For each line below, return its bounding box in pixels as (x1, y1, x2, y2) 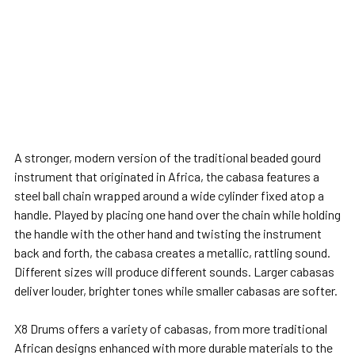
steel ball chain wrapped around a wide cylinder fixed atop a (14, 188, 324, 203)
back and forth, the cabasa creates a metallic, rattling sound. (14, 245, 330, 260)
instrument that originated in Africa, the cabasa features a (14, 169, 319, 184)
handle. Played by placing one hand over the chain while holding (14, 207, 341, 222)
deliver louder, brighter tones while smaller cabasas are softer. (14, 283, 338, 298)
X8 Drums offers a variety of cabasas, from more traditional (14, 321, 327, 336)
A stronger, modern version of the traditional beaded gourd (14, 150, 321, 165)
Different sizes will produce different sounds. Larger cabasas (14, 264, 334, 279)
